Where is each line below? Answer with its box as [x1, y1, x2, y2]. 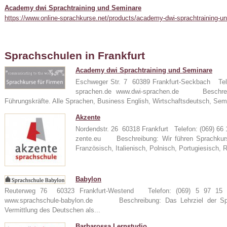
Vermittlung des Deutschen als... [5, 206, 100, 214]
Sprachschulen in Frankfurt [5, 50, 145, 62]
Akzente [75, 113, 100, 121]
